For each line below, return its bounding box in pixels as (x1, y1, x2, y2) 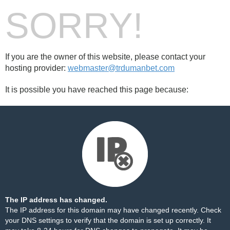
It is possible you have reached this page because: (5, 85, 188, 94)
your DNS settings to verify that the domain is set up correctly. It (5, 216, 211, 224)
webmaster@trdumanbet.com (68, 64, 175, 72)
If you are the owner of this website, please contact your (5, 52, 205, 61)
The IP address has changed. (5, 196, 107, 204)
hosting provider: (5, 64, 68, 72)
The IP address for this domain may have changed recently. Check (5, 206, 221, 214)
